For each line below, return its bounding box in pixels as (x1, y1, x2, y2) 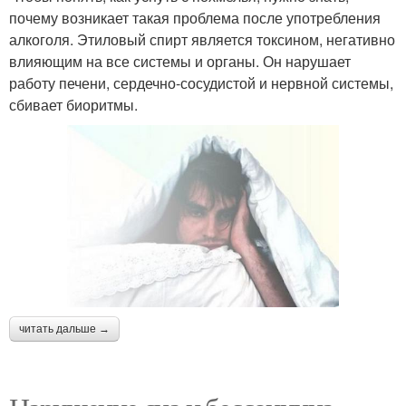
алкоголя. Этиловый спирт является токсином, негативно (9, 29, 395, 51)
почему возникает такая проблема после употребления (9, 7, 381, 29)
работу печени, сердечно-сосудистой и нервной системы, (9, 72, 393, 94)
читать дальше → (19, 322, 110, 335)
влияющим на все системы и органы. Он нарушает (9, 51, 351, 72)
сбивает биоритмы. (9, 94, 138, 116)
